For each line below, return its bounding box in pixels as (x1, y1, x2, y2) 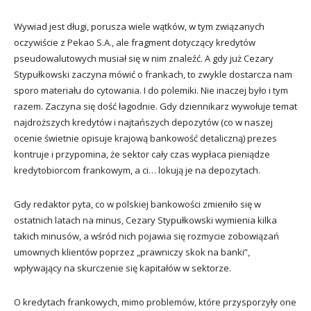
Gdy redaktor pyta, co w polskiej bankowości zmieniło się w (14, 197, 261, 210)
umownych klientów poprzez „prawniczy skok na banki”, (14, 245, 250, 258)
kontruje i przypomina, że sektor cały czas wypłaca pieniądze (14, 147, 270, 160)
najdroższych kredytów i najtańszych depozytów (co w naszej (14, 115, 273, 128)
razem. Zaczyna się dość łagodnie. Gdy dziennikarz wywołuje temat (14, 99, 297, 112)
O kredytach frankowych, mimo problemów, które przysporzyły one (14, 295, 296, 308)
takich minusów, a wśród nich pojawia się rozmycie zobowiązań (14, 229, 279, 242)
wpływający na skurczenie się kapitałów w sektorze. (14, 261, 231, 274)
